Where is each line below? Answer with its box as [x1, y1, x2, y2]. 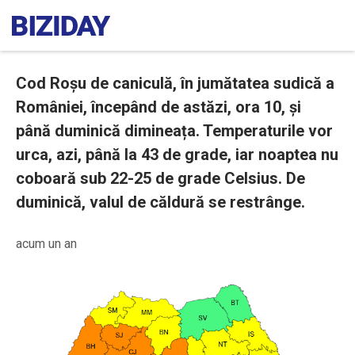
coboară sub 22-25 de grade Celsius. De [16, 169, 305, 188]
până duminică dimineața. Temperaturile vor [16, 121, 333, 140]
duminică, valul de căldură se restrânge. [16, 193, 305, 212]
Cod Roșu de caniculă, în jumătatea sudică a [16, 74, 334, 93]
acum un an [16, 236, 77, 251]
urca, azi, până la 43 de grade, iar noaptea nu [16, 145, 338, 164]
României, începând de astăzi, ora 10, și [16, 97, 301, 116]
